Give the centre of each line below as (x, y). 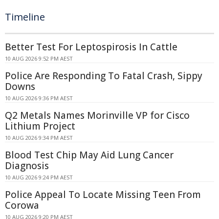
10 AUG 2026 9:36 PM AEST (39, 98)
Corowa (22, 205)
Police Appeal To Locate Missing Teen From (103, 195)
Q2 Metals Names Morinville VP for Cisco (97, 115)
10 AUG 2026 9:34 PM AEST (39, 138)
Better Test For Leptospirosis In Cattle (91, 47)
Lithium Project (40, 126)
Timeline (25, 17)
